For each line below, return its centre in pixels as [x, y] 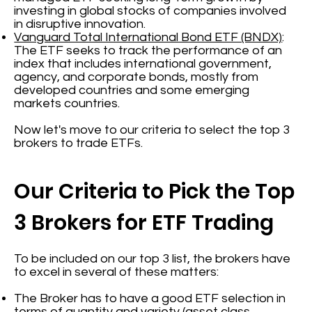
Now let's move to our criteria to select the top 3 [152, 130]
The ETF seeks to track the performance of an [148, 51]
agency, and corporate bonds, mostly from [136, 77]
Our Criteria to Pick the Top [155, 192]
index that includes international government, [143, 64]
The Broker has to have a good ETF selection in [150, 299]
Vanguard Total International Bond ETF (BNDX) [148, 38]
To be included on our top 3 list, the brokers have [153, 259]
